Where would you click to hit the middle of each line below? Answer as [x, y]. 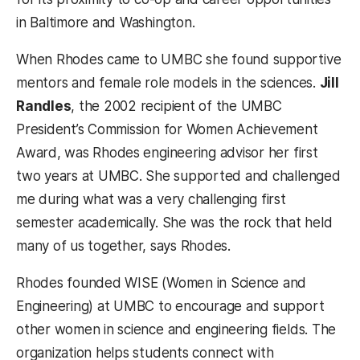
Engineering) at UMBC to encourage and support [170, 307]
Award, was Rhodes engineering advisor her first [167, 153]
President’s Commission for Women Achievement [167, 130]
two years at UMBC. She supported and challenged [178, 176]
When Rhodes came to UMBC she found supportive [179, 60]
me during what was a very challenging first [151, 200]
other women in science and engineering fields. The [176, 330]
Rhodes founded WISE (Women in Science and [162, 283]
